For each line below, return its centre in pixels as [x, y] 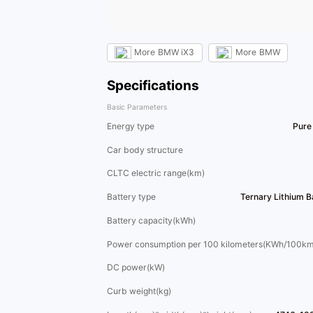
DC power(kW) [136, 268]
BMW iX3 [176, 52]
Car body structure [145, 150]
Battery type [131, 197]
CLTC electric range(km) [156, 173]
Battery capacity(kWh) [151, 220]
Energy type [131, 126]
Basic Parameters [137, 108]
